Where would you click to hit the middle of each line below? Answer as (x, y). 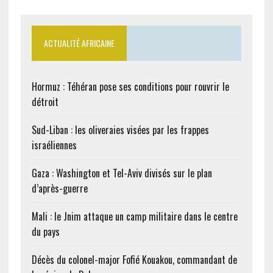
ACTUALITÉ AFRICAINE (79, 43)
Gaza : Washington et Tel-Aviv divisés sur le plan (122, 173)
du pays (45, 232)
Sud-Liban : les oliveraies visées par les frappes (120, 130)
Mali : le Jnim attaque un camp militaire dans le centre (134, 217)
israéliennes (54, 145)
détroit (45, 102)
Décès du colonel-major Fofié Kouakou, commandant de (134, 260)
